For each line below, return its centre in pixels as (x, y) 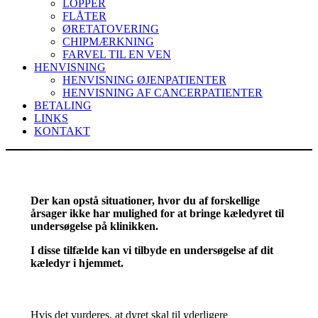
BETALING (63, 105)
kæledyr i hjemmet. (77, 263)
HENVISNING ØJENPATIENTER (144, 79)
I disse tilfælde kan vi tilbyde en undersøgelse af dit (152, 250)
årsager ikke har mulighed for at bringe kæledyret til (157, 213)
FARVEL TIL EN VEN (117, 54)
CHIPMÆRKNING (108, 41)
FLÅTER (84, 16)
